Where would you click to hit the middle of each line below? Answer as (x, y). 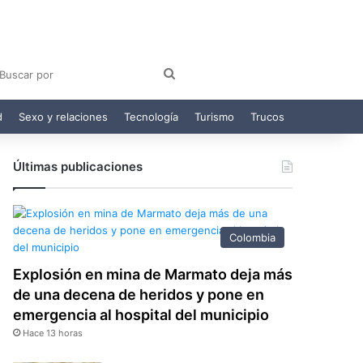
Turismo (214, 116)
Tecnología (151, 116)
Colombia (252, 237)
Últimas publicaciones (78, 166)
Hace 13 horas (53, 333)
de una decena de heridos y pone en (139, 294)
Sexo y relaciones (63, 116)
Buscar (195, 74)
